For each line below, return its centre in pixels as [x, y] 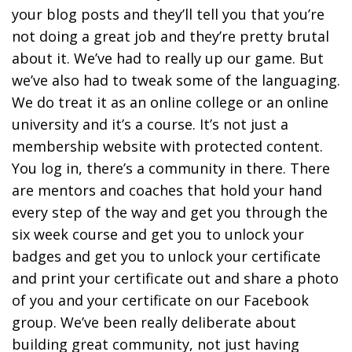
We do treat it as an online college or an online [170, 102]
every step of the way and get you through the [170, 212]
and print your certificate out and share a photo [175, 278]
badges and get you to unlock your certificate [166, 256]
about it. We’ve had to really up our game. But [168, 58]
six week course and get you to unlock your [158, 234]
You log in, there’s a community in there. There [171, 168]
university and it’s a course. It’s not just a [150, 124]
